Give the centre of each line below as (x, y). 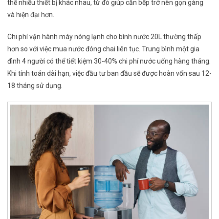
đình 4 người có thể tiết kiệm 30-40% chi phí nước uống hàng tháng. (109, 61)
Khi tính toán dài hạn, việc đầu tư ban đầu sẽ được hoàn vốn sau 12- (109, 74)
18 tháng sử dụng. (35, 86)
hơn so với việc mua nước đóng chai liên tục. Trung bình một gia (103, 49)
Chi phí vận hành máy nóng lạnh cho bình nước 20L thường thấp (104, 37)
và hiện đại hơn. (31, 15)
